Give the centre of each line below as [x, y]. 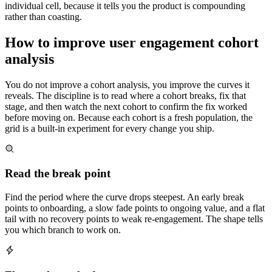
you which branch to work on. [63, 230]
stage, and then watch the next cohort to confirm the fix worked [126, 106]
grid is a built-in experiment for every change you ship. [110, 128]
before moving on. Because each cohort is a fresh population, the [129, 117]
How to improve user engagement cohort [132, 42]
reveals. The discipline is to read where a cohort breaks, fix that [125, 95]
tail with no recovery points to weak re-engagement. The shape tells [134, 219]
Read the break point [58, 174]
